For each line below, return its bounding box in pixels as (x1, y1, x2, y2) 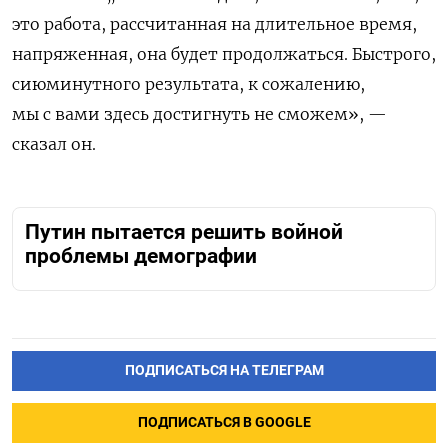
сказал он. (12, 133, 96, 154)
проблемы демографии (25, 243, 257, 268)
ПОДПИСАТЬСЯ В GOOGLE (137, 413, 311, 431)
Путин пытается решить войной (25, 219, 343, 244)
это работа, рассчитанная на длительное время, (12, 13, 417, 34)
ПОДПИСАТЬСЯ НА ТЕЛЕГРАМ (124, 361, 324, 379)
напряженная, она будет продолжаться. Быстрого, (12, 43, 436, 64)
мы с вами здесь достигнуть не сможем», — (12, 103, 387, 124)
